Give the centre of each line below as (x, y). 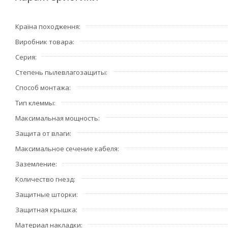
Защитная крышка (46, 210)
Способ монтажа (42, 88)
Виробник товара (44, 42)
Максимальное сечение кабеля (66, 149)
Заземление (35, 164)
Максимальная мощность (57, 118)
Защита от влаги (42, 133)
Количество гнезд (45, 179)
